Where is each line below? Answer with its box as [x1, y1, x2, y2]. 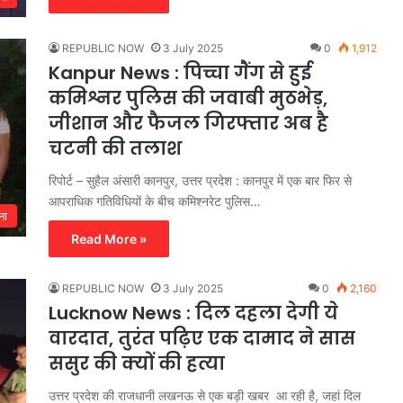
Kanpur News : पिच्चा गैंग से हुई [49, 59, 311, 85]
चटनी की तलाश [49, 135, 186, 161]
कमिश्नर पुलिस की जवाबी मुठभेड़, [49, 85, 327, 111]
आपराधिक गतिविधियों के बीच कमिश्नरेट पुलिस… [49, 193, 261, 209]
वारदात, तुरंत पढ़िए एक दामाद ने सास [49, 325, 355, 351]
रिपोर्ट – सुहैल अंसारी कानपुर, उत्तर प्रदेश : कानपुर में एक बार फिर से [49, 172, 352, 188]
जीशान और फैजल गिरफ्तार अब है [49, 110, 328, 136]
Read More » [71, 230, 147, 246]
